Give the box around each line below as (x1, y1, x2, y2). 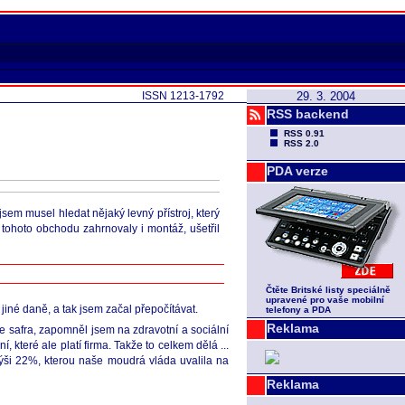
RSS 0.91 (284, 128, 325, 138)
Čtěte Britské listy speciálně (266, 285, 391, 295)
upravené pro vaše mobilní (266, 295, 384, 305)
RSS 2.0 (284, 138, 319, 148)
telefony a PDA (266, 305, 331, 315)
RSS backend (267, 107, 349, 121)
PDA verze (267, 164, 328, 178)
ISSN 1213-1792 (142, 89, 224, 102)
